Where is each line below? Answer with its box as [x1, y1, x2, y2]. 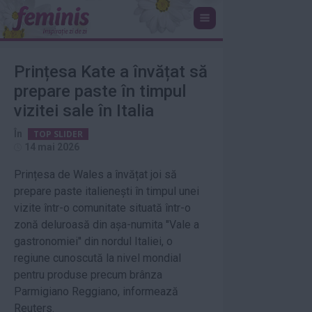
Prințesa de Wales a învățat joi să [14, 167, 177, 181]
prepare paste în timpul [14, 81, 186, 101]
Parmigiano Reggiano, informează [14, 284, 178, 298]
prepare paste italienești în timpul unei [14, 184, 199, 198]
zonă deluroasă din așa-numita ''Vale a [14, 217, 199, 231]
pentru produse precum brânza [14, 267, 162, 281]
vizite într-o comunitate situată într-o [14, 201, 191, 214]
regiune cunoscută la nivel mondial [14, 251, 181, 265]
